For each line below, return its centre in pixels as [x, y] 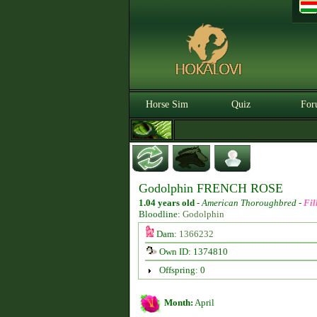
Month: [179, 302]
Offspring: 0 [182, 270]
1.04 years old [167, 203]
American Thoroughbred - [253, 203]
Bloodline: [161, 214]
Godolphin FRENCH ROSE [211, 188]
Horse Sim [167, 104]
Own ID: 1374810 [192, 252]
